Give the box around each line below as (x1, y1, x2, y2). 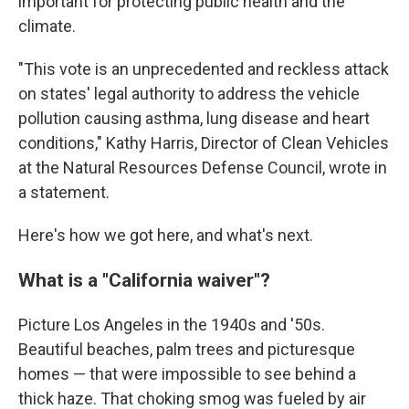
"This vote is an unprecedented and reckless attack (18, 59, 389, 79)
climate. (18, 16, 76, 36)
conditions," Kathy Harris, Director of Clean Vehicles (18, 133, 389, 152)
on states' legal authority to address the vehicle (18, 84, 360, 103)
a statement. (18, 183, 110, 202)
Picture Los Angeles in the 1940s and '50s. (18, 315, 325, 334)
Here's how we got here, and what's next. (18, 225, 313, 245)
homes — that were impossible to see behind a (18, 364, 356, 383)
